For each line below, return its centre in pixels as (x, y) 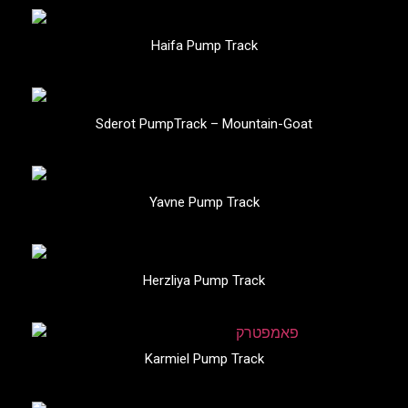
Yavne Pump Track (204, 203)
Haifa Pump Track (204, 45)
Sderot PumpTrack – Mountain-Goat (204, 123)
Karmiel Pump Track (204, 359)
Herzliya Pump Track (204, 281)
